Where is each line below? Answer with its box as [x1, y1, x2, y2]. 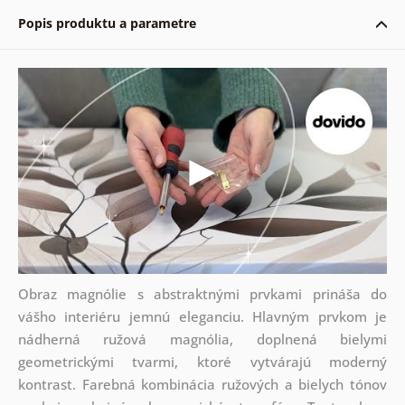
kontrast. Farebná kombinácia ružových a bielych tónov [17, 375, 388, 394]
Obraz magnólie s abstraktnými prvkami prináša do [17, 285, 388, 304]
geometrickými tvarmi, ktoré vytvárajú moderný [17, 353, 388, 372]
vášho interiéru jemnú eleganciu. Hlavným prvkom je [17, 307, 388, 326]
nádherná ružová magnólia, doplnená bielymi [17, 330, 388, 349]
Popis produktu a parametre [17, 14, 196, 32]
